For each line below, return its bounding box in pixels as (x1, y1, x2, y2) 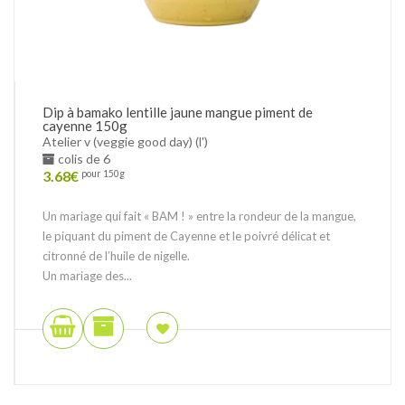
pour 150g (81, 167, 125, 179)
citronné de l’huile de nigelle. (42, 248, 190, 263)
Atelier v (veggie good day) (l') (42, 133, 208, 149)
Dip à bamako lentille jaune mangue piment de (42, 103, 313, 120)
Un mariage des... (42, 268, 132, 283)
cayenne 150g (42, 117, 127, 134)
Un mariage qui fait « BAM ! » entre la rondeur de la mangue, (42, 208, 356, 223)
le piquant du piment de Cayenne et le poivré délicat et (42, 228, 330, 243)
